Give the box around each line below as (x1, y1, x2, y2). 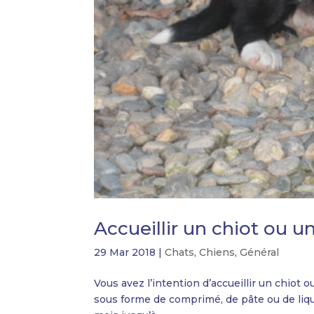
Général (240, 245, 280, 259)
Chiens (199, 245, 235, 259)
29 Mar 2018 (94, 245, 156, 259)
